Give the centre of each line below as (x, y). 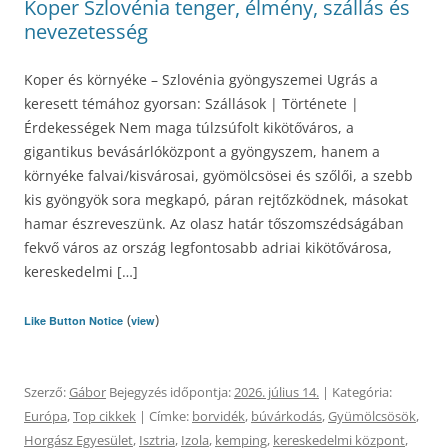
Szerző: (46, 392)
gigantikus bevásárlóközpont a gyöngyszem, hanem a (202, 151)
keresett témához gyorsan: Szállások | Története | (191, 103)
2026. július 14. (276, 392)
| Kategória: (355, 392)
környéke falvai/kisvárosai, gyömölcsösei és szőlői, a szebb (218, 175)
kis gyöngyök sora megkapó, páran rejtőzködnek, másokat (216, 199)
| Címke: (164, 416)
